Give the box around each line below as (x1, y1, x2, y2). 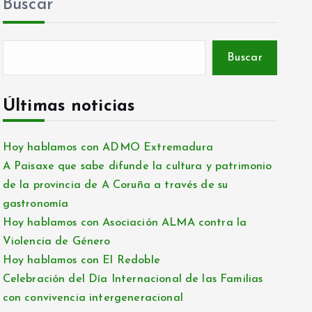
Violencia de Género (2, 236, 111, 247)
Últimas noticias (2, 98, 135, 115)
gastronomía (2, 198, 69, 210)
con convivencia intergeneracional (2, 292, 183, 304)
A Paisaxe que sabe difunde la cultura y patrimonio (2, 161, 272, 172)
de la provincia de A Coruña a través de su (2, 180, 228, 191)
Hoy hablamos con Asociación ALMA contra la (2, 217, 247, 228)
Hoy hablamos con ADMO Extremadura (2, 142, 213, 153)
